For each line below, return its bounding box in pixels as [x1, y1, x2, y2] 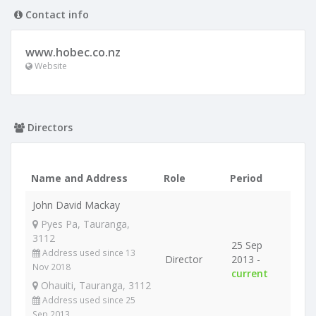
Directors [25, 121, 73, 134]
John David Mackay [32, 198, 120, 212]
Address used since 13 [40, 247, 135, 258]
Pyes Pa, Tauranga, [38, 217, 130, 231]
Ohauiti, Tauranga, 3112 [38, 279, 151, 292]
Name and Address [31, 171, 128, 185]
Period [230, 171, 262, 185]
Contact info [23, 8, 89, 21]
